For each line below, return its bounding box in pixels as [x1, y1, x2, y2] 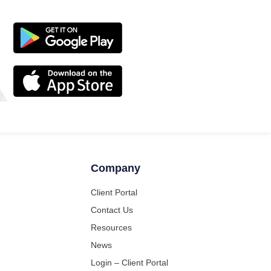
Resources [90, 223, 132, 233]
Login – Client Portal [90, 258, 168, 268]
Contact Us [90, 205, 133, 215]
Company [90, 162, 140, 174]
